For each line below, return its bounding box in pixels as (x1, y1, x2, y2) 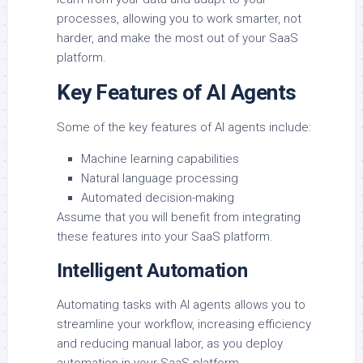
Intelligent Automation (57, 259, 248, 283)
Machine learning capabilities (81, 152, 239, 167)
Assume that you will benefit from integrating (57, 210, 301, 225)
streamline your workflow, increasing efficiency (57, 317, 311, 332)
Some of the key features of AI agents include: (57, 120, 311, 135)
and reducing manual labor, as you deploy (57, 336, 283, 352)
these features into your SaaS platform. (57, 229, 273, 245)
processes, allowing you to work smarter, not (57, 11, 301, 27)
